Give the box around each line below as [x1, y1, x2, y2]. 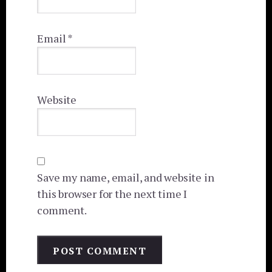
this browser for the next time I [37, 186, 187, 201]
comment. [37, 202, 87, 217]
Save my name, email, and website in [37, 169, 214, 185]
